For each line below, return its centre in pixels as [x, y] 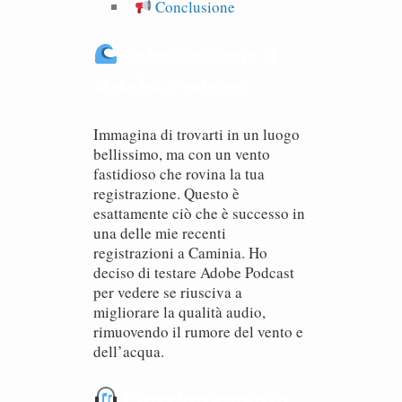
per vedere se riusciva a [168, 292]
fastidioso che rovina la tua [179, 174]
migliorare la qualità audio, [179, 312]
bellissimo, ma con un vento [182, 154]
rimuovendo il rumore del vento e [198, 332]
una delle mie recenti [160, 233]
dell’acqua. [129, 351]
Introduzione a [198, 54]
